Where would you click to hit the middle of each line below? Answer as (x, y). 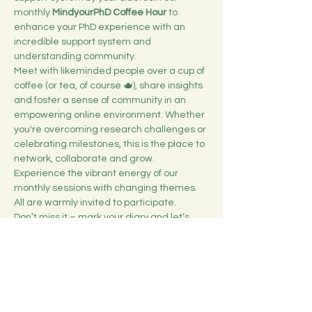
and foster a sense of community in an (101, 100)
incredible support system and (84, 42)
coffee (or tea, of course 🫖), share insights (109, 86)
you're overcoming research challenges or (111, 130)
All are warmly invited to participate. (95, 203)
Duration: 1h (41, 247)
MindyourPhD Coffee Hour (109, 13)
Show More (39, 269)
